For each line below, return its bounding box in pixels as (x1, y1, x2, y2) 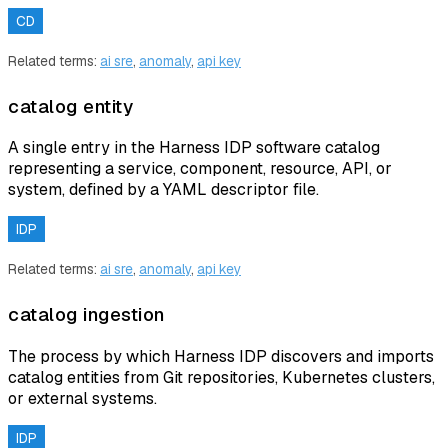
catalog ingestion (8, 301, 165, 327)
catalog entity (8, 93, 133, 119)
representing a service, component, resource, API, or (8, 158, 392, 180)
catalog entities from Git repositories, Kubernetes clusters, (8, 366, 435, 388)
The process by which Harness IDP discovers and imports (8, 345, 434, 367)
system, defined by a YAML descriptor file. (8, 179, 319, 201)
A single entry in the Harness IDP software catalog (8, 137, 380, 159)
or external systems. (8, 387, 157, 409)
